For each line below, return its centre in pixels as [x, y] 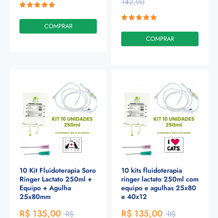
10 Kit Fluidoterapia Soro [58, 171]
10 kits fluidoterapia [152, 171]
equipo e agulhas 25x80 [159, 188]
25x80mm [35, 197]
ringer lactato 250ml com [160, 179]
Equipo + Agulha [45, 188]
